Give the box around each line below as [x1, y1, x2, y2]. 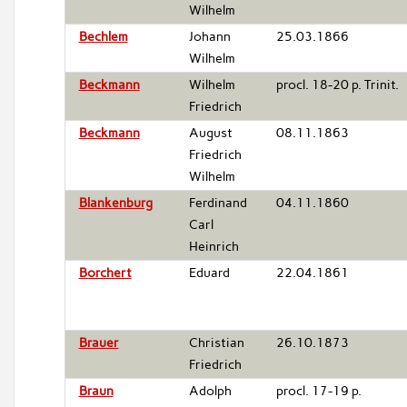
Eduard [188, 264, 230, 281]
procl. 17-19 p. [275, 382, 362, 399]
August [188, 124, 233, 141]
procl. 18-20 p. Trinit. [275, 76, 399, 93]
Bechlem [78, 28, 128, 45]
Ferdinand [188, 194, 247, 211]
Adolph [188, 382, 232, 399]
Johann [188, 28, 231, 45]
